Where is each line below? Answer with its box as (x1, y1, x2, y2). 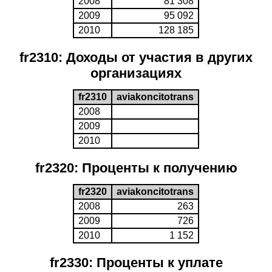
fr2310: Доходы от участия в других (19, 50, 253, 65)
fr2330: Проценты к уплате (49, 255, 223, 270)
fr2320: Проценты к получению (35, 160, 237, 175)
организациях (90, 66, 182, 81)
